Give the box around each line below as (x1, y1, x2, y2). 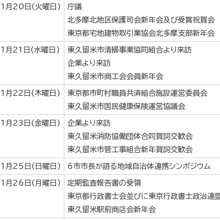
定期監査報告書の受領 (67, 179, 141, 187)
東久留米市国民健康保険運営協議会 (67, 103, 185, 110)
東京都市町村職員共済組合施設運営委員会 (67, 89, 207, 97)
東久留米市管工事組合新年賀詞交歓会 (67, 146, 192, 154)
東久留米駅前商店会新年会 (67, 206, 156, 214)
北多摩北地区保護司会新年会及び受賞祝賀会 (67, 16, 215, 24)
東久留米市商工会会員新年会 (67, 73, 163, 81)
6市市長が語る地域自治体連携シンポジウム (67, 163, 211, 170)
